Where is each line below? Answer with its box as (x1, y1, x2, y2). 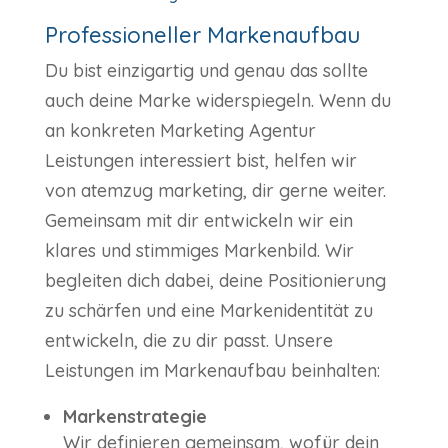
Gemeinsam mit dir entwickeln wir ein (44, 209, 353, 233)
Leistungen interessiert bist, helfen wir (44, 149, 357, 173)
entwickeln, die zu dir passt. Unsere (44, 329, 333, 353)
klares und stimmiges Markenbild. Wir (44, 239, 354, 263)
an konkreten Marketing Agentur (44, 119, 316, 143)
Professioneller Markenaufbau (44, 21, 360, 50)
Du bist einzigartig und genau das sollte (44, 59, 368, 83)
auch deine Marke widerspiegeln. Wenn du (44, 89, 391, 113)
